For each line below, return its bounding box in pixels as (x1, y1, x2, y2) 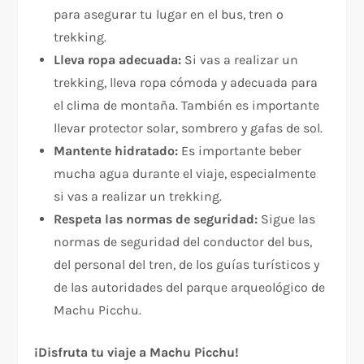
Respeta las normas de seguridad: (54, 211, 258, 227)
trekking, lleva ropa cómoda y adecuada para (54, 75, 318, 91)
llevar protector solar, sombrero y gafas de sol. (54, 120, 323, 136)
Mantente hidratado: (54, 143, 179, 159)
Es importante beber (178, 143, 302, 159)
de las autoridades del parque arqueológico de (54, 279, 326, 296)
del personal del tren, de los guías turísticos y (54, 257, 320, 273)
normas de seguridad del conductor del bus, (54, 234, 313, 250)
